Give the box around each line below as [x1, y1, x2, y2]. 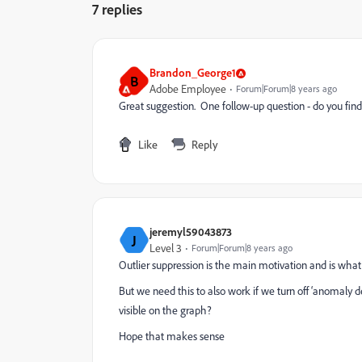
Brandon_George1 [149, 65, 236, 79]
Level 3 [149, 241, 182, 255]
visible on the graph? [119, 303, 212, 318]
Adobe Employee [149, 82, 226, 96]
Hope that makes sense [119, 329, 225, 343]
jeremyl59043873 [149, 225, 232, 238]
